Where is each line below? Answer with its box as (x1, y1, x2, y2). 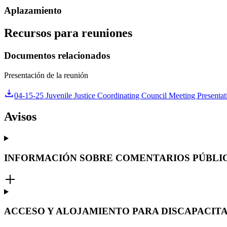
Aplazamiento (4, 5, 62, 16)
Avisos (4, 110, 36, 124)
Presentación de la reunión (4, 70, 88, 80)
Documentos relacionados (4, 50, 110, 61)
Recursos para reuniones (4, 26, 132, 40)
